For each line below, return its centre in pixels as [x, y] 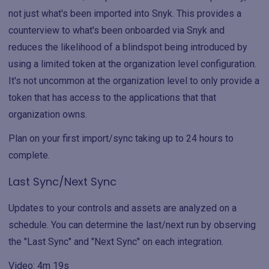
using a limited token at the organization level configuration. [132, 64]
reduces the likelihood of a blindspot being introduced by [128, 47]
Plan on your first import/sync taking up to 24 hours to [121, 138]
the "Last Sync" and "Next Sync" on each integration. [116, 242]
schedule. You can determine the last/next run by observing [132, 225]
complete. [29, 155]
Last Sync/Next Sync [62, 182]
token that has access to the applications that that [112, 98]
